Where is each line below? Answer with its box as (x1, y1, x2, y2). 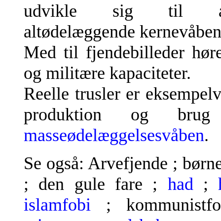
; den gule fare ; (24, 174, 168, 194)
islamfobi (24, 194, 91, 215)
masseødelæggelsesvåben (24, 125, 204, 146)
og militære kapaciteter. (24, 63, 191, 83)
